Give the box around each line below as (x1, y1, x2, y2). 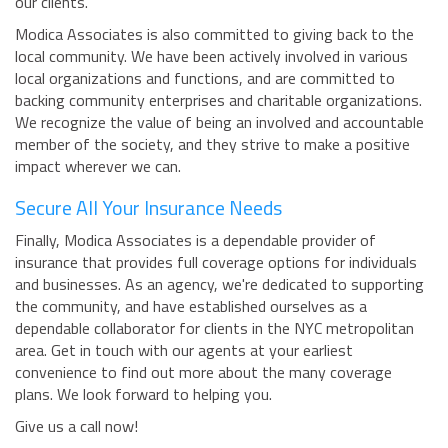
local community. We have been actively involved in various (15, 44, 408, 69)
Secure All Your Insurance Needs (15, 192, 282, 224)
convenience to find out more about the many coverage (15, 360, 392, 385)
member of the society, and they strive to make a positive (15, 132, 410, 157)
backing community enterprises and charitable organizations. (15, 88, 422, 113)
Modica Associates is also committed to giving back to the (15, 22, 414, 47)
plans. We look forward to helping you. (15, 382, 272, 407)
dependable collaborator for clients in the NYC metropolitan (15, 316, 414, 341)
